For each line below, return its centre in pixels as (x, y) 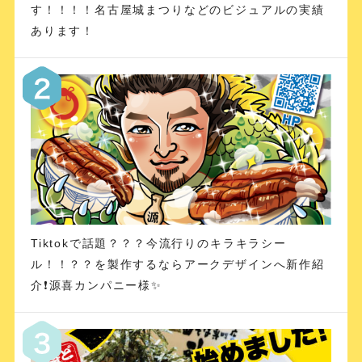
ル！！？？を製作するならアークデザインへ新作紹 (177, 264)
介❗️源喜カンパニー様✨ (96, 285)
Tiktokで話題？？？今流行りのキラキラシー (158, 243)
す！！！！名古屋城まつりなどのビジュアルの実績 (177, 9)
